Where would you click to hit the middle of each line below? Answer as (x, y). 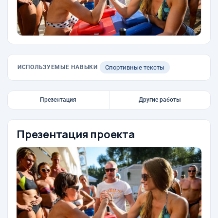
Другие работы (160, 100)
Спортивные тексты (135, 67)
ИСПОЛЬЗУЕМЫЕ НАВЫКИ (58, 67)
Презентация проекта (76, 134)
